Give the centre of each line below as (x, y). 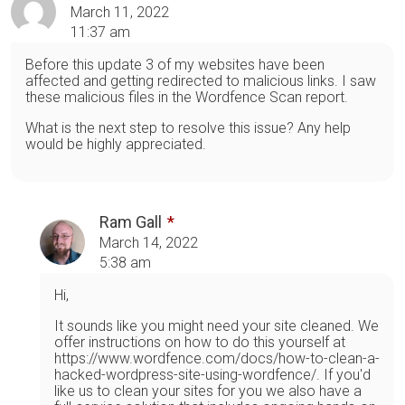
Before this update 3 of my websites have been (175, 65)
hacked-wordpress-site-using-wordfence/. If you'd (212, 375)
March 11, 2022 (120, 13)
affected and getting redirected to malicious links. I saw (201, 81)
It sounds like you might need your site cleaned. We (217, 326)
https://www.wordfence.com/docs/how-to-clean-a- (217, 359)
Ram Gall (131, 222)
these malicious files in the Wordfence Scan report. (187, 98)
